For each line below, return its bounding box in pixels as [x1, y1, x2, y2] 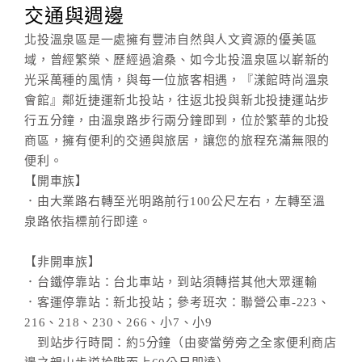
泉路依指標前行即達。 [24, 215, 152, 228]
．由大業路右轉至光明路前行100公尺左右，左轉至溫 [24, 195, 326, 208]
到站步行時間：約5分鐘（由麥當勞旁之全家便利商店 [24, 336, 337, 349]
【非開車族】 [24, 255, 101, 268]
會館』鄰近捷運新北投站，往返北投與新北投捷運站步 [24, 94, 330, 107]
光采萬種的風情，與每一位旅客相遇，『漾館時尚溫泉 [24, 74, 330, 86]
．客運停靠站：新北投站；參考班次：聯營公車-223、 [24, 296, 330, 309]
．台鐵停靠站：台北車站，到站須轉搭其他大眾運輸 [24, 276, 318, 288]
